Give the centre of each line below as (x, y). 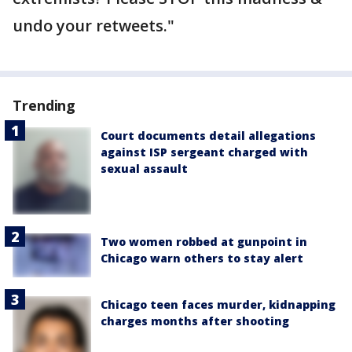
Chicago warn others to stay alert (202, 258)
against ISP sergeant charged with (204, 152)
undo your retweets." (93, 26)
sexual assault (144, 169)
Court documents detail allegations (208, 136)
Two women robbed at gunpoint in (204, 242)
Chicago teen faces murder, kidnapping (218, 305)
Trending (44, 106)
